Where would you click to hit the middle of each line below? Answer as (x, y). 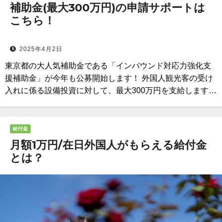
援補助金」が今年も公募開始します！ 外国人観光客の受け (109, 78)
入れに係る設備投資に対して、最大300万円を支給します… (111, 90)
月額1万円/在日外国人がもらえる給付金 (108, 145)
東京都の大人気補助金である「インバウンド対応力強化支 (108, 66)
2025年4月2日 (41, 49)
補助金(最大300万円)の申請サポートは (108, 8)
